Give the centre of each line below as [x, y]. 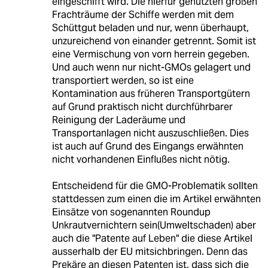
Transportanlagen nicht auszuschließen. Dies [150, 133]
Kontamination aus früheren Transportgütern [151, 93]
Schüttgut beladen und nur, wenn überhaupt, [150, 28]
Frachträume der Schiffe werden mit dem [143, 14]
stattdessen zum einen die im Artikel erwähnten [156, 199]
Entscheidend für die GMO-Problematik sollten [155, 185]
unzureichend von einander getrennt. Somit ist [154, 41]
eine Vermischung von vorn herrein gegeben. [150, 54]
